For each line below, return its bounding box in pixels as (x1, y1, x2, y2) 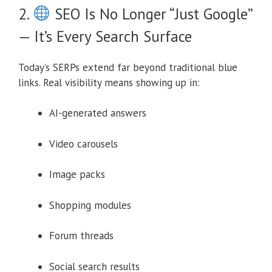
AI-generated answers (49, 106, 146, 120)
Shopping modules (49, 198, 131, 212)
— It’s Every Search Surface (18, 26, 192, 46)
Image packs (49, 168, 105, 182)
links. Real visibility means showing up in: (18, 75, 200, 89)
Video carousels (49, 137, 118, 151)
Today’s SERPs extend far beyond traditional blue (18, 60, 237, 74)
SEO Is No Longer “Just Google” (50, 4, 252, 24)
